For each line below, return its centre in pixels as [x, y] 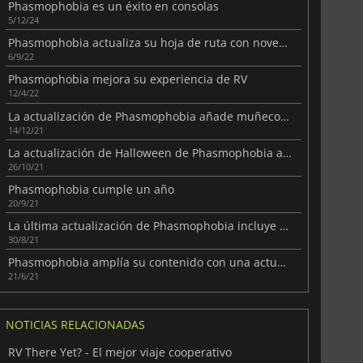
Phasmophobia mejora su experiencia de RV [127, 79]
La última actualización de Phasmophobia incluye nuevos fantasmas [284, 226]
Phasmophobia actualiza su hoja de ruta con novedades [283, 43]
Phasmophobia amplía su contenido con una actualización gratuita [281, 263]
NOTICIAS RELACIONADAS [75, 325]
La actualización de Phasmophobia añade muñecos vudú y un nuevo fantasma [284, 116]
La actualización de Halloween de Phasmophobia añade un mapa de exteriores [287, 152]
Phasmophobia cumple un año [91, 189]
